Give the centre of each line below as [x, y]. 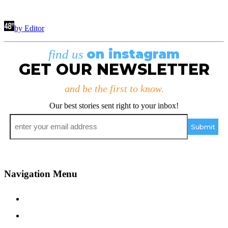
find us [67, 54]
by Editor [29, 28]
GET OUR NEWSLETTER [114, 70]
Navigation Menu [41, 174]
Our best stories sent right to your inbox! [114, 106]
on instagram [133, 54]
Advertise [54, 214]
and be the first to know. [114, 89]
